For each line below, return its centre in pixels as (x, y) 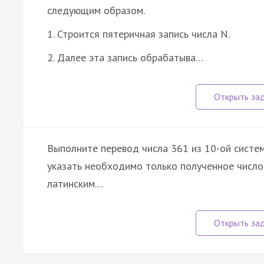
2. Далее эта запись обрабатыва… (126, 57)
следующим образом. (96, 10)
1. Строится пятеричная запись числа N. (138, 34)
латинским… (75, 183)
